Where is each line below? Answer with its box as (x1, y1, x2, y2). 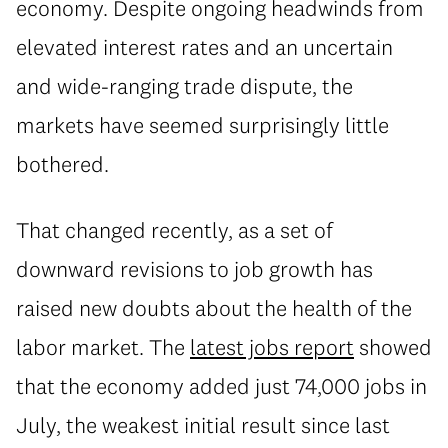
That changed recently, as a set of (16, 215, 333, 244)
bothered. (16, 150, 109, 178)
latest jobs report (190, 332, 354, 361)
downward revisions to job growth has (16, 254, 373, 283)
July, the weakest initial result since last (16, 410, 390, 439)
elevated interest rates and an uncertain (16, 33, 393, 61)
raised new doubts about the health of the (16, 293, 412, 322)
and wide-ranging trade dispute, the (16, 72, 353, 100)
